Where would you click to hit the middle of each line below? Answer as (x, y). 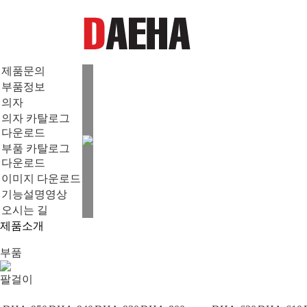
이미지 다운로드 (41, 179)
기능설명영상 (34, 194)
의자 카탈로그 (36, 118)
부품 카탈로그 (36, 148)
